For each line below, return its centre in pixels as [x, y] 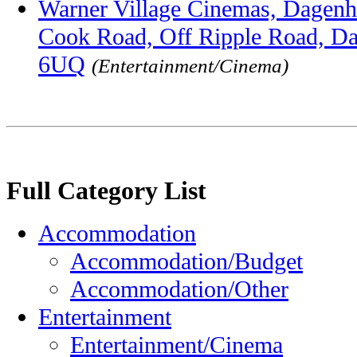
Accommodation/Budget [186, 262]
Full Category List [106, 190]
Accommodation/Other [179, 290]
